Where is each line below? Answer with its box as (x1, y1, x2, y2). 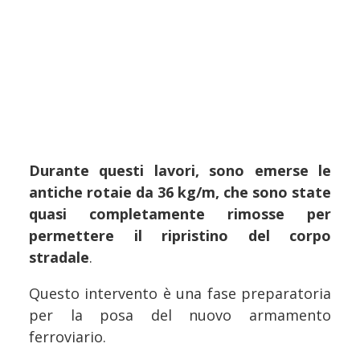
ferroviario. (29, 327, 106, 347)
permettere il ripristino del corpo (29, 226, 331, 246)
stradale (29, 247, 89, 268)
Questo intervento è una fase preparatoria (29, 284, 331, 304)
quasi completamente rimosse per (29, 204, 331, 224)
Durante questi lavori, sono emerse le (29, 161, 331, 181)
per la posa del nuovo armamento (29, 305, 331, 325)
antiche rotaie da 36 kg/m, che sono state (29, 182, 331, 202)
